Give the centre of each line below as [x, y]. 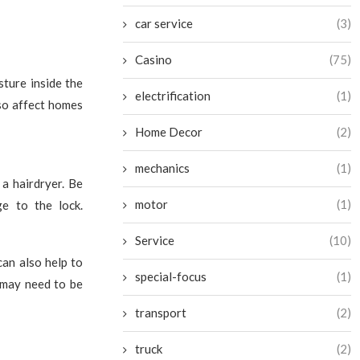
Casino [154, 59]
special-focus [171, 276]
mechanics [163, 168]
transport [161, 313]
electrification [173, 96]
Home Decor [169, 132]
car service [164, 23]
